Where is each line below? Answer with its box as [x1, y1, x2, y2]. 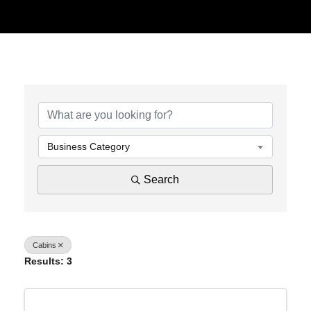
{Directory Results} [24, 72, 167, 93]
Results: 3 [24, 255, 72, 267]
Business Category [47, 141, 130, 152]
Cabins [33, 241, 56, 249]
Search [144, 174, 179, 185]
